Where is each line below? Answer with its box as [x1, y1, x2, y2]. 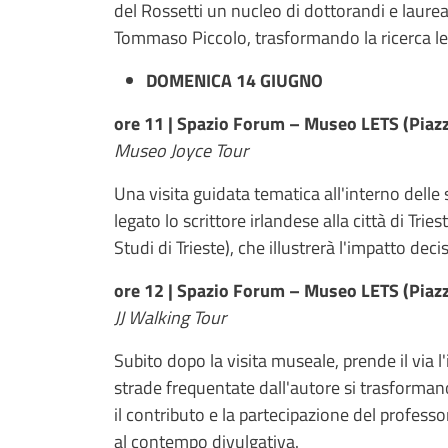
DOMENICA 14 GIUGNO [146, 66, 323, 94]
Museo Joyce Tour [114, 136, 248, 164]
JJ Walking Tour [114, 303, 226, 331]
